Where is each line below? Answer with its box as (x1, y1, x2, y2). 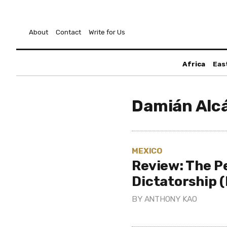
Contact (56, 28, 81, 36)
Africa (182, 60, 205, 68)
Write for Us (89, 28, 125, 36)
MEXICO (132, 146, 163, 156)
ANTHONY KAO (144, 194, 197, 204)
